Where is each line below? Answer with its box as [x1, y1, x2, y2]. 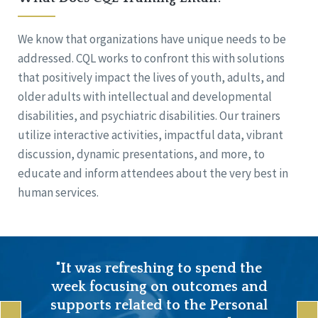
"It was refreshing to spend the [56, 261, 262, 277]
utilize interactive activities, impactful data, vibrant [18, 127, 283, 143]
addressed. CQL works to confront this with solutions [18, 50, 285, 67]
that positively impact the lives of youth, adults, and [18, 70, 285, 86]
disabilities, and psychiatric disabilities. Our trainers [18, 108, 280, 124]
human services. [18, 185, 99, 201]
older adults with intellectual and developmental [18, 89, 272, 105]
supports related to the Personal [50, 297, 268, 314]
